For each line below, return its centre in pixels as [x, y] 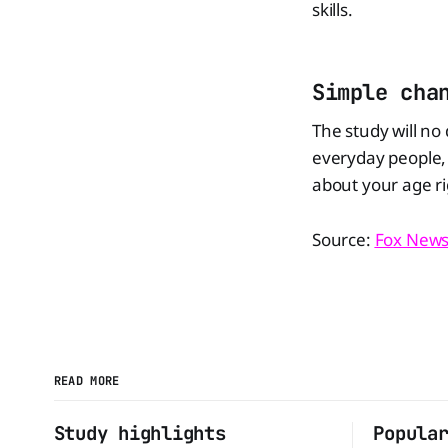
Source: [343, 239]
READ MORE [86, 380]
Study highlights [139, 433]
